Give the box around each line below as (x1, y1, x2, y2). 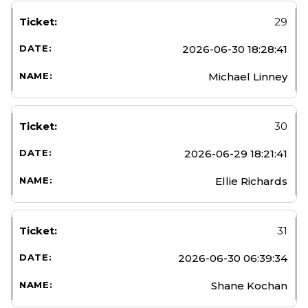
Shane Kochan (211, 278, 287, 292)
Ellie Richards (215, 174, 287, 188)
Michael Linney (208, 69, 287, 83)
